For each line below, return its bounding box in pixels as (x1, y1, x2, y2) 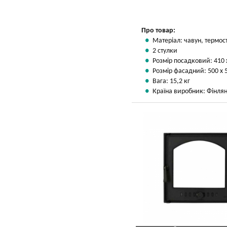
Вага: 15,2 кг (153, 78, 190, 85)
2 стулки (153, 47, 177, 55)
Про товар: (141, 27, 175, 34)
